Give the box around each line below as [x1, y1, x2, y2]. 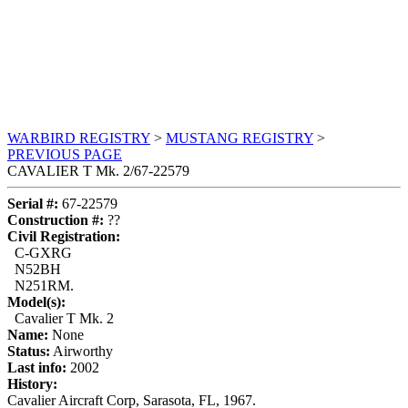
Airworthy [50, 343, 113, 360]
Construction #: [7, 212, 104, 229]
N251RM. [7, 278, 74, 294]
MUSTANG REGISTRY [166, 130, 313, 147]
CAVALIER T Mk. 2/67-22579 [7, 163, 189, 179]
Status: [7, 343, 50, 360]
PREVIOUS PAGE [7, 147, 122, 163]
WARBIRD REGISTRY [7, 130, 150, 147]
